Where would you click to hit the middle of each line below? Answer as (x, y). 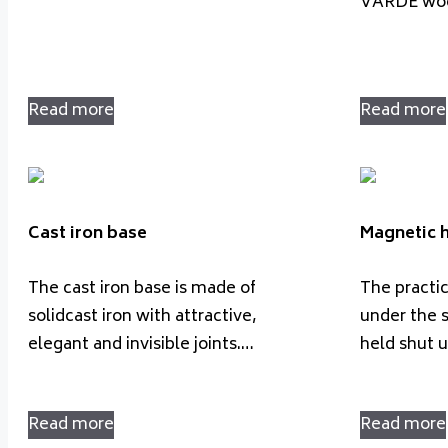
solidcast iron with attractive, (142, 316)
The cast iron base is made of (142, 288)
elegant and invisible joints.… (141, 344)
